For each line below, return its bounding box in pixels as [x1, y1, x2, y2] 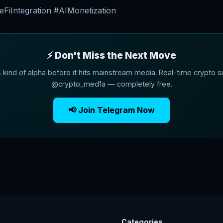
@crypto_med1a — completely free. [51, 80, 172, 88]
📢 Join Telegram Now [68, 105, 155, 115]
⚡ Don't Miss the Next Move [47, 49, 176, 61]
